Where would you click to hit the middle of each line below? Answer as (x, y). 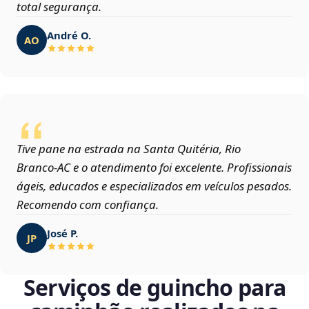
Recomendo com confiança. (88, 205)
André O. (69, 35)
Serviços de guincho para (154, 288)
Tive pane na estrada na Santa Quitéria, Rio (129, 149)
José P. (62, 233)
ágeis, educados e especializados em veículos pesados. (154, 186)
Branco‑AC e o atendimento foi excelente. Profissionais (154, 168)
